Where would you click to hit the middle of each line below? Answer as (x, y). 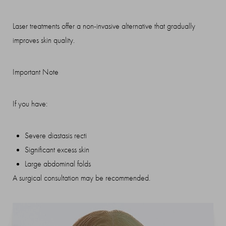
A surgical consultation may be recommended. (81, 178)
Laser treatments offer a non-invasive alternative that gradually (104, 26)
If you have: (30, 104)
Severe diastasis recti (56, 135)
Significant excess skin (57, 150)
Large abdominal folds (58, 164)
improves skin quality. (44, 40)
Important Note (36, 72)
